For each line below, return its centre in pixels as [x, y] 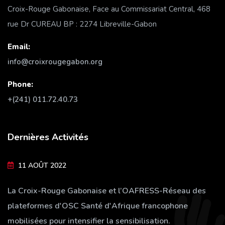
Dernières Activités [48, 137]
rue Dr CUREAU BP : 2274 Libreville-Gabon [82, 24]
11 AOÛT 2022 [42, 165]
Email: [19, 46]
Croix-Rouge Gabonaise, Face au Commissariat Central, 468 [109, 9]
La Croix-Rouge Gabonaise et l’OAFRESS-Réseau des [107, 191]
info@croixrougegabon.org [55, 62]
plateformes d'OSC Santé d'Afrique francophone [98, 206]
